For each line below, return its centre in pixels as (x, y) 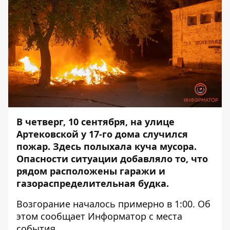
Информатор (117, 216)
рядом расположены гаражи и (91, 171)
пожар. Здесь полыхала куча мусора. (107, 146)
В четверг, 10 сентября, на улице (95, 122)
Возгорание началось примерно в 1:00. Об (113, 204)
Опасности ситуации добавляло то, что (112, 159)
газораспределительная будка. (94, 183)
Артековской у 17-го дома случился (102, 134)
